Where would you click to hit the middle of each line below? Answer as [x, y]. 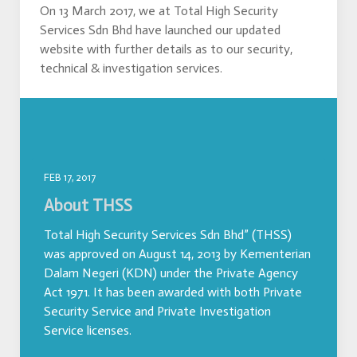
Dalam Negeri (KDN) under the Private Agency [171, 273]
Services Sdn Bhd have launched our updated [160, 29]
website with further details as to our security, [166, 49]
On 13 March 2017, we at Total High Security [159, 10]
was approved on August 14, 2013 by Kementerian [177, 253]
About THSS [88, 205]
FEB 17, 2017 [70, 177]
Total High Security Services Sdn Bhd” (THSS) [168, 234]
